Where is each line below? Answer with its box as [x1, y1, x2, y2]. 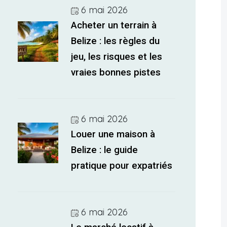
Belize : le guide [71, 144, 138, 156]
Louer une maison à [71, 129, 156, 140]
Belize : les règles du [71, 35, 160, 47]
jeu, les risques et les [71, 51, 163, 62]
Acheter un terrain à [71, 20, 157, 31]
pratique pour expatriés [71, 160, 173, 171]
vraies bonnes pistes [71, 67, 161, 78]
